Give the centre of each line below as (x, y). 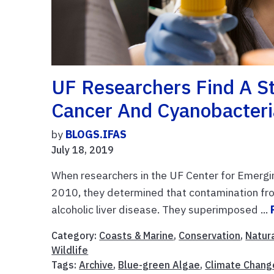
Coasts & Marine (137, 236)
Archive (96, 265)
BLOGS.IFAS (96, 135)
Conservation (210, 236)
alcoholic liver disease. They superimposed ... (161, 210)
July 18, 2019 (83, 150)
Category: (76, 236)
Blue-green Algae (159, 265)
